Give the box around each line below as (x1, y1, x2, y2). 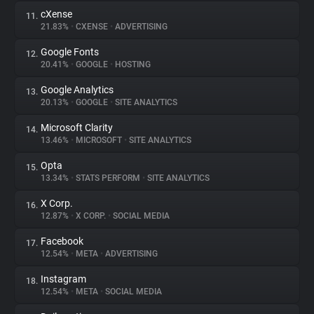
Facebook (41, 235, 83, 247)
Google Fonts (41, 46, 99, 57)
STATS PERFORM (74, 173, 142, 183)
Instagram (41, 273, 86, 285)
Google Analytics (41, 84, 114, 95)
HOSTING (113, 60, 151, 69)
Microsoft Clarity (41, 122, 113, 133)
